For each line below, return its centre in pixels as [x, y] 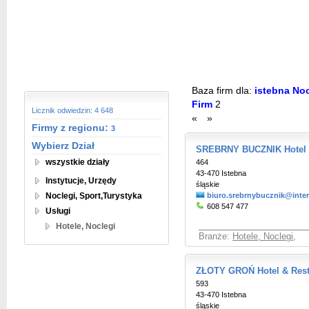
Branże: [216, 237]
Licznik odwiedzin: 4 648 [72, 110]
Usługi [58, 211]
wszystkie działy [78, 162]
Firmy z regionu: [71, 128]
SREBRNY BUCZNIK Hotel [251, 150]
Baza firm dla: [222, 91]
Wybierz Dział [63, 146]
